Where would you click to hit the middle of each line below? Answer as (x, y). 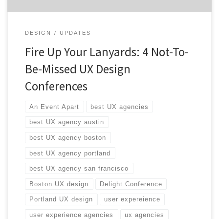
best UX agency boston (68, 137)
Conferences (56, 86)
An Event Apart (55, 107)
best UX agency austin (67, 122)
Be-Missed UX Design (77, 69)
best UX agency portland (70, 153)
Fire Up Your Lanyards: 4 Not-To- (107, 52)
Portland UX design (61, 199)
